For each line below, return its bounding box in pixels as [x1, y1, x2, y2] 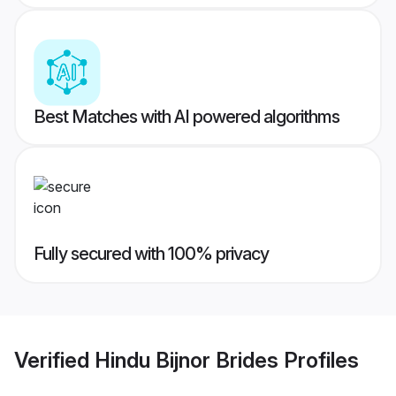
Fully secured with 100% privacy [34, 243, 269, 265]
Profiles [278, 346, 359, 373]
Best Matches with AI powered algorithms [34, 106, 339, 128]
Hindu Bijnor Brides [95, 346, 278, 373]
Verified [14, 346, 95, 373]
